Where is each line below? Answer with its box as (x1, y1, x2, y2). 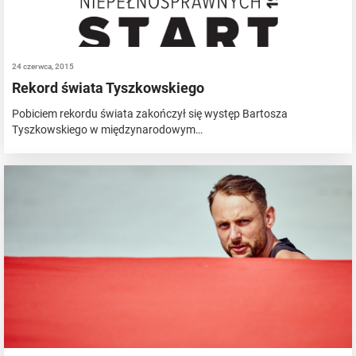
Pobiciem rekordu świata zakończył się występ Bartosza (12, 106, 288, 120)
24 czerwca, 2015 (12, 61, 74, 71)
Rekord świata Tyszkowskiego (12, 79, 204, 96)
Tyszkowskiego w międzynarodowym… (12, 122, 203, 136)
